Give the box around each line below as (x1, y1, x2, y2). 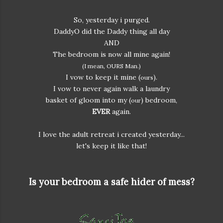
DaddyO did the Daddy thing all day (53, 27, 170, 36)
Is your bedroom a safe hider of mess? (28, 176, 195, 188)
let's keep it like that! (76, 141, 147, 150)
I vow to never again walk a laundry (53, 84, 170, 93)
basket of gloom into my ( (46, 96, 131, 105)
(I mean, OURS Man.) (82, 62, 141, 70)
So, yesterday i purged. (73, 15, 150, 24)
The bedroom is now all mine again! (53, 50, 170, 59)
